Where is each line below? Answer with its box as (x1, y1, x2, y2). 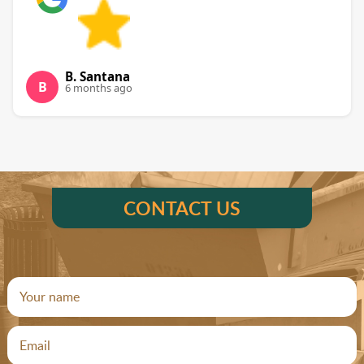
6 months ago (65, 80, 132, 96)
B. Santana (65, 68, 130, 85)
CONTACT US (123, 195, 240, 222)
